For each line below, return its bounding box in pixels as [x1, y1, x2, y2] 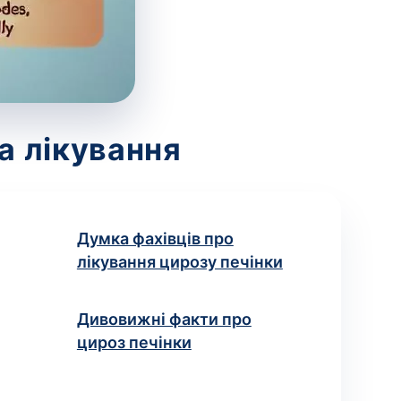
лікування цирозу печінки [76, 252, 283, 271]
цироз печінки [76, 333, 192, 352]
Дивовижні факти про [76, 310, 252, 328]
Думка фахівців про [76, 229, 234, 248]
